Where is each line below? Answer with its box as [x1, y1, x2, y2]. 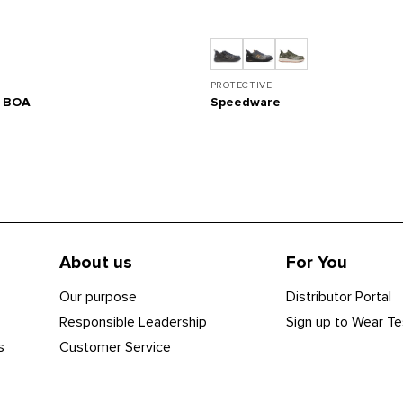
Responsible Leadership [58, 312, 207, 331]
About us [58, 251, 132, 273]
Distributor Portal [285, 287, 391, 306]
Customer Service [58, 338, 171, 357]
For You [285, 251, 347, 273]
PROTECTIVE [210, 78, 273, 91]
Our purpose [58, 287, 137, 306]
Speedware [210, 94, 281, 111]
